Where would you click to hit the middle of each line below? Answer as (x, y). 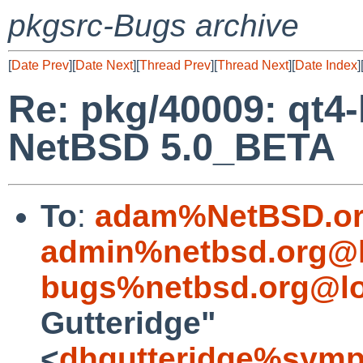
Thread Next (253, 65)
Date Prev (40, 65)
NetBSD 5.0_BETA (172, 147)
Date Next (104, 65)
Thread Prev (175, 65)
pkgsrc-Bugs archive (154, 26)
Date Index (326, 65)
